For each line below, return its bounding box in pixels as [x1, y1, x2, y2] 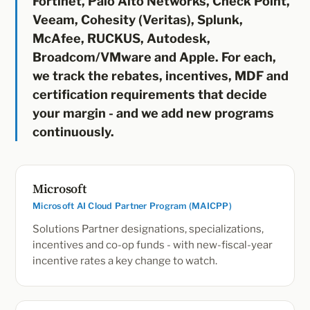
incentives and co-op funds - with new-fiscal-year [33, 239, 273, 251]
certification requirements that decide [33, 87, 267, 102]
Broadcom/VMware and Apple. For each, [33, 50, 276, 64]
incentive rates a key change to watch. [33, 255, 217, 267]
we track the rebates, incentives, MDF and [33, 69, 289, 83]
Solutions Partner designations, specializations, [33, 223, 264, 235]
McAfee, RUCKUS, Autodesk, [33, 31, 210, 46]
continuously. [33, 125, 114, 139]
